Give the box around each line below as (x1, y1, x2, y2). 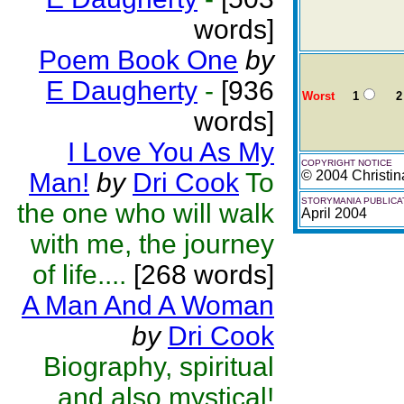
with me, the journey (31, 229, 274, 259)
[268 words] (126, 260, 274, 289)
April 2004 (301, 206, 367, 221)
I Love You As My (68, 137, 274, 167)
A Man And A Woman (22, 290, 274, 320)
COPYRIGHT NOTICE (301, 158, 392, 168)
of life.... (32, 260, 126, 289)
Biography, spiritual (43, 352, 274, 381)
